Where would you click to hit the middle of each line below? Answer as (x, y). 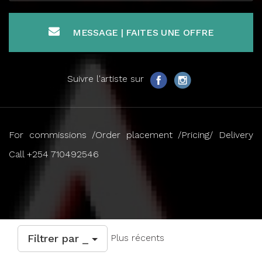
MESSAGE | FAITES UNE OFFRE (143, 32)
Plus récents (136, 237)
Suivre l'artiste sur (107, 79)
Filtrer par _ (60, 238)
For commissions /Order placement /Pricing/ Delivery (131, 135)
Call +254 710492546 (54, 154)
